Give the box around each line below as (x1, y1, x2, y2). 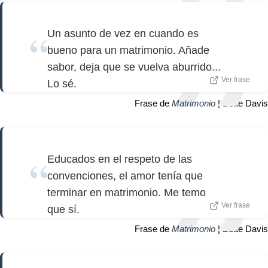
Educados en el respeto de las (47, 153, 192, 165)
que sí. (47, 203, 80, 215)
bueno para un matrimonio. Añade (47, 44, 209, 57)
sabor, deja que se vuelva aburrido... (47, 61, 221, 74)
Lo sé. (47, 78, 77, 90)
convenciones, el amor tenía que (47, 169, 203, 182)
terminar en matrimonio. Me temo (47, 186, 206, 199)
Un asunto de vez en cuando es (47, 28, 199, 40)
